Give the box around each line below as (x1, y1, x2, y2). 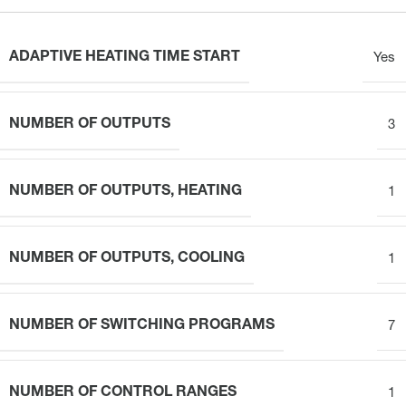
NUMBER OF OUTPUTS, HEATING (9, 184, 242, 199)
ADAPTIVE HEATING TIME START (9, 50, 240, 65)
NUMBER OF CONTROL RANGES (9, 385, 237, 401)
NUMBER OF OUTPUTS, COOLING (9, 251, 245, 266)
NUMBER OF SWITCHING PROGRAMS (9, 318, 275, 333)
